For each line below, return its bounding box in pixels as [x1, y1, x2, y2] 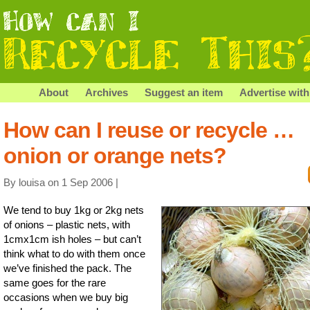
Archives [85, 86, 128, 98]
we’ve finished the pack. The [3, 262, 131, 274]
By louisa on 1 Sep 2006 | [3, 176, 118, 188]
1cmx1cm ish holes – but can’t [3, 232, 141, 245]
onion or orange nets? [3, 143, 226, 168]
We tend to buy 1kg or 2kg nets [3, 203, 144, 216]
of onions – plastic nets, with [3, 218, 130, 230]
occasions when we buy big [3, 291, 128, 303]
